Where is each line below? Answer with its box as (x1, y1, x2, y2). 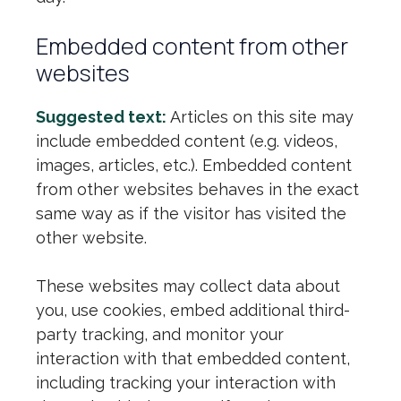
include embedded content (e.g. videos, (36, 132, 337, 150)
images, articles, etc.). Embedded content (36, 156, 352, 175)
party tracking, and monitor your (36, 325, 284, 344)
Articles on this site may (170, 107, 354, 126)
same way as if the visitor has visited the (36, 204, 346, 223)
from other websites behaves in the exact (36, 180, 359, 199)
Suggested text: (36, 107, 170, 126)
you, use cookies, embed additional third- (36, 301, 350, 320)
